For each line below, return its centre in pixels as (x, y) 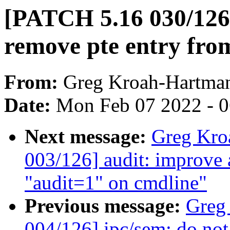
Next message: (88, 137)
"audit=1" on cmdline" (116, 183)
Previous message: (105, 206)
